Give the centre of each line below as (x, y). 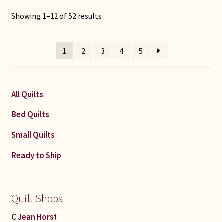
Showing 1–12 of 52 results (56, 16)
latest (111, 41)
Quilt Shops (37, 198)
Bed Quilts (30, 114)
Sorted (112, 16)
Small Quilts (33, 135)
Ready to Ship (36, 155)
